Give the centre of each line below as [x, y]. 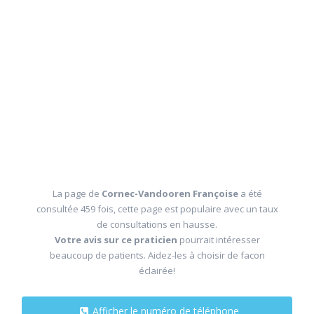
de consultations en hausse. [157, 224]
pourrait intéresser [218, 240]
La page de [77, 193]
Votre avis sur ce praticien [116, 240]
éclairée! [157, 271]
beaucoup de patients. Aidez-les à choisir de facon [157, 255]
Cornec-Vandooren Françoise [171, 193]
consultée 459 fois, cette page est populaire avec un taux [157, 209]
